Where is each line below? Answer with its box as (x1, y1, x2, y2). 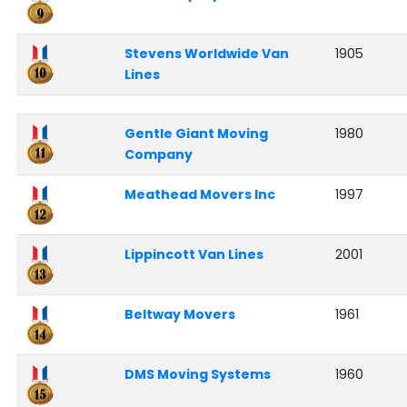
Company (124, 145, 193, 164)
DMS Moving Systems (124, 365, 271, 384)
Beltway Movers (124, 305, 235, 324)
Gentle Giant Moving (124, 124, 268, 144)
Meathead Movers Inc (124, 185, 275, 204)
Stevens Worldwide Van (124, 45, 289, 64)
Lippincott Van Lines (124, 245, 263, 264)
